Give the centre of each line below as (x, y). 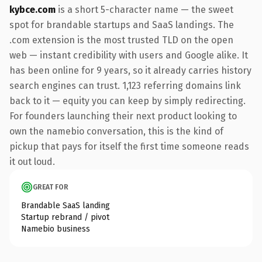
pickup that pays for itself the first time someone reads (129, 146)
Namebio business (56, 229)
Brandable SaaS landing (65, 205)
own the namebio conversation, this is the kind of (116, 131)
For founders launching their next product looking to (123, 116)
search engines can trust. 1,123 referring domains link (125, 85)
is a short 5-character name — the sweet (144, 9)
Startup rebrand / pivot (65, 217)
